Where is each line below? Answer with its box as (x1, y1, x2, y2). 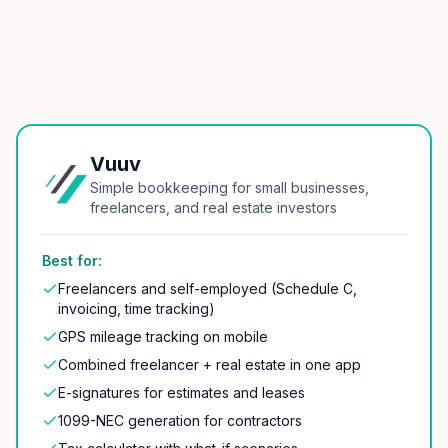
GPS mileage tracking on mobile (58, 328, 268, 345)
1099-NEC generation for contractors (58, 412, 302, 429)
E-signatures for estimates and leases (58, 384, 305, 401)
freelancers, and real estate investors (90, 199, 337, 216)
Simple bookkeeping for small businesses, (90, 179, 369, 196)
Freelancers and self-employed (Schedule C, (58, 280, 357, 297)
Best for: (42, 252, 102, 269)
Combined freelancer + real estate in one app (58, 356, 361, 373)
